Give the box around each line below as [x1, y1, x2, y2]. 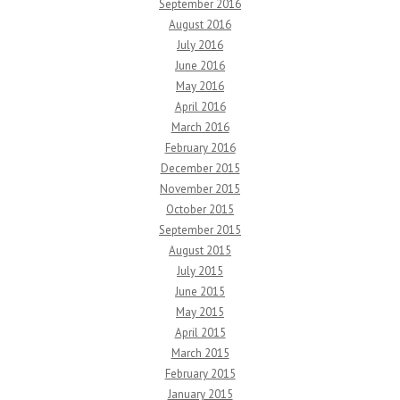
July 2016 [177, 37, 223, 53]
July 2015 [177, 263, 223, 279]
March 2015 [171, 346, 229, 361]
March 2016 [171, 120, 229, 135]
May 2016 [176, 79, 224, 94]
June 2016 [175, 58, 225, 73]
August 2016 [169, 17, 231, 32]
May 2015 [176, 304, 224, 320]
